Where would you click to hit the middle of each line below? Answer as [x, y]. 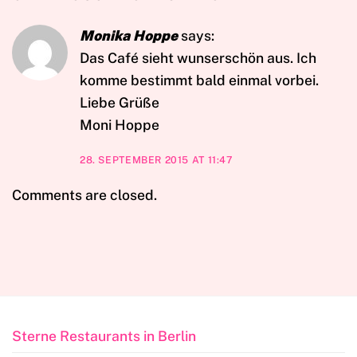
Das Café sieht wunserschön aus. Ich [198, 57]
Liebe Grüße [120, 102]
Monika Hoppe [129, 35]
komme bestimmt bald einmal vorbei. [199, 80]
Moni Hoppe [120, 124]
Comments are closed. [84, 194]
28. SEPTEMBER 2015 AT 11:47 [156, 159]
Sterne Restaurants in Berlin [104, 336]
